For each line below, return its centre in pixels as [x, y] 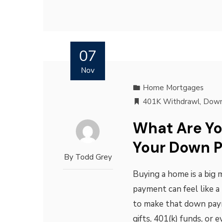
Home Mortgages [173, 88]
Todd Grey [93, 157]
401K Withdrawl [171, 102]
